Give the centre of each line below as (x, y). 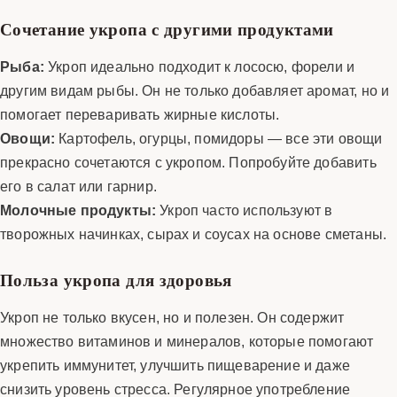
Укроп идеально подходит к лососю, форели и (199, 66)
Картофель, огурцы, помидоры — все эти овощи (219, 138)
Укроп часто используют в (245, 210)
